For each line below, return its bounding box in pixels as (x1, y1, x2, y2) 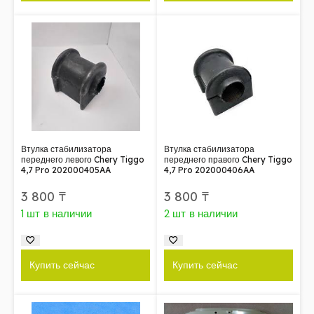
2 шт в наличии (164, 207, 238, 221)
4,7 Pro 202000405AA (21, 165, 111, 175)
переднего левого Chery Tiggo (21, 154, 144, 165)
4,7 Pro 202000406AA (164, 165, 254, 175)
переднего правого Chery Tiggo (164, 154, 292, 165)
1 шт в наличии (21, 207, 93, 221)
